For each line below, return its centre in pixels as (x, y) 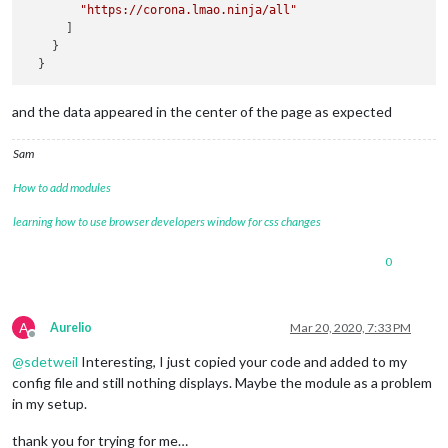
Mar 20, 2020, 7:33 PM (350, 327)
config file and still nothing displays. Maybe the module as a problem (222, 382)
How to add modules (62, 187)
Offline (50, 341)
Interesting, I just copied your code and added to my (242, 361)
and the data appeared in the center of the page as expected (202, 111)
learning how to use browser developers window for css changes (167, 221)
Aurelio (71, 327)
